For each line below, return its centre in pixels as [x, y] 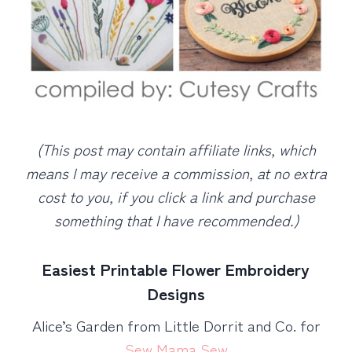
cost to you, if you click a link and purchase [176, 196]
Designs [176, 293]
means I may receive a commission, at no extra [176, 172]
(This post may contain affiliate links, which [176, 148]
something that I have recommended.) [176, 219]
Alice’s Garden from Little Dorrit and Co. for [176, 325]
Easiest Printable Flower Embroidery [176, 268]
